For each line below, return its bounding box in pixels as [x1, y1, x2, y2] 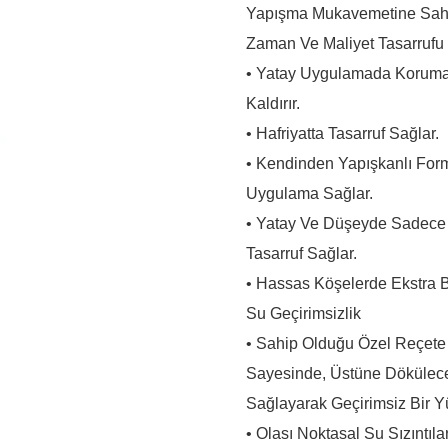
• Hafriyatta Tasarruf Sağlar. [246, 125, 440, 143]
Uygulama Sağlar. [246, 185, 374, 203]
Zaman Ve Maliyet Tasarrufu [246, 35, 445, 53]
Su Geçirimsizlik [246, 305, 362, 323]
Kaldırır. [246, 95, 301, 113]
